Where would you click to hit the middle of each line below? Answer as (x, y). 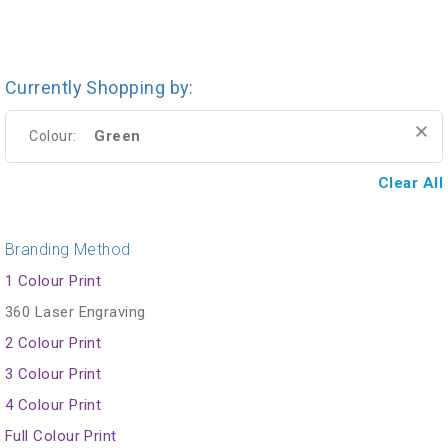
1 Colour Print (53, 280)
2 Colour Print (53, 342)
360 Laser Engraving (75, 311)
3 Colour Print (53, 373)
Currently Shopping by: (99, 87)
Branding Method (68, 249)
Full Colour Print (61, 435)
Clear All (410, 182)
